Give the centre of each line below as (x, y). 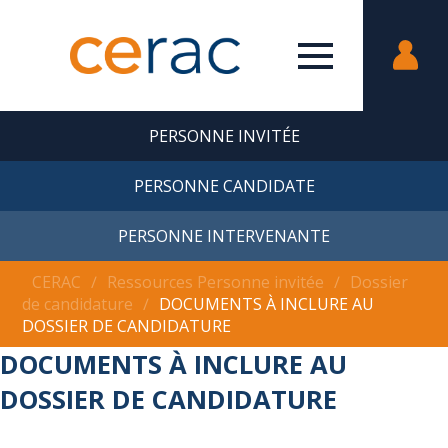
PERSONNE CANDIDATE (224, 186)
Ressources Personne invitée (216, 282)
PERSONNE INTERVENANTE (224, 236)
